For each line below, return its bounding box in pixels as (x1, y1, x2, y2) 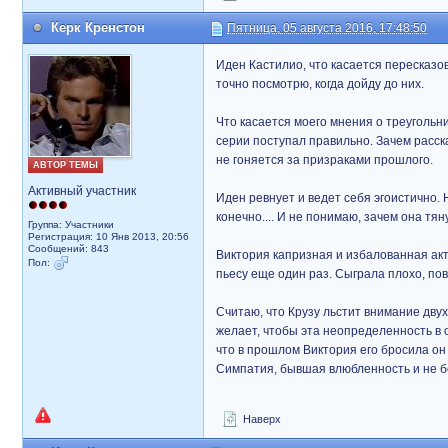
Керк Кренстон (51, 20, 145, 35)
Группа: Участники (28, 219, 114, 230)
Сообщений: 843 (28, 243, 109, 254)
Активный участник (28, 184, 136, 198)
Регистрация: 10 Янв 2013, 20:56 (28, 231, 189, 242)
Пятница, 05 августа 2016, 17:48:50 (227, 21, 427, 35)
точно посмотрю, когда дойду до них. (216, 77, 424, 91)
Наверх (240, 413, 281, 425)
